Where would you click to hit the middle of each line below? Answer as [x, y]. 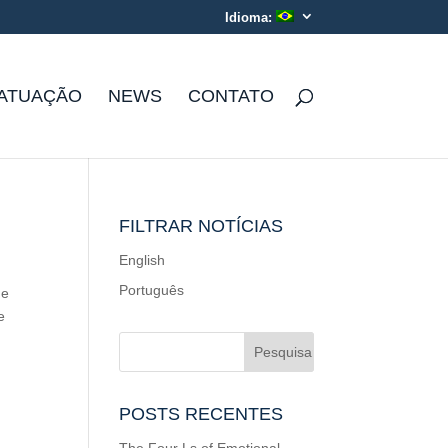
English [142, 260]
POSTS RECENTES [201, 414]
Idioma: [250, 17]
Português [152, 290]
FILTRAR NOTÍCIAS [201, 226]
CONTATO [230, 95]
